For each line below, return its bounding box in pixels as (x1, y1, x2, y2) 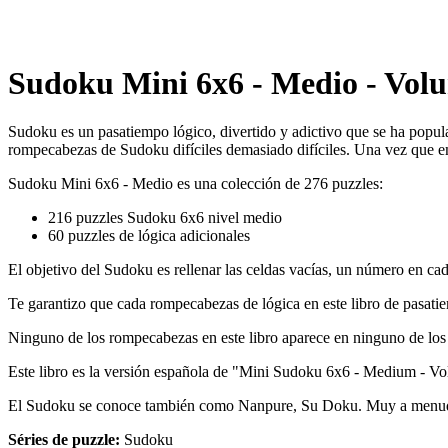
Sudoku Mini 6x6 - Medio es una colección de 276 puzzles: (8, 175, 383, 193)
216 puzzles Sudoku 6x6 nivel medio (48, 209, 282, 227)
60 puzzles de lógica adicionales (48, 227, 250, 245)
